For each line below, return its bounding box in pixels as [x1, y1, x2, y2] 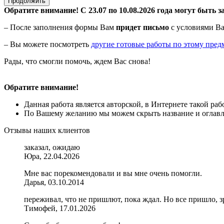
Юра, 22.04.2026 [24, 152, 79, 161]
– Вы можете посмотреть [4, 40, 91, 49]
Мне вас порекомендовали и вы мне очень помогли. [24, 169, 202, 178]
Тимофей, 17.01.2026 [24, 204, 95, 213]
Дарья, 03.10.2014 [24, 178, 84, 187]
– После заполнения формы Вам [4, 23, 116, 32]
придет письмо [116, 23, 169, 32]
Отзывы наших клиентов [4, 126, 90, 135]
